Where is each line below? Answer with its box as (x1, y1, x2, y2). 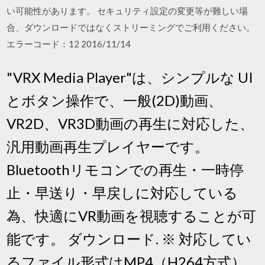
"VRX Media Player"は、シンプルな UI (7, 68, 254, 86)
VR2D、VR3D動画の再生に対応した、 (7, 114, 254, 132)
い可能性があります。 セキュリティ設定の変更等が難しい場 (7, 5, 248, 16)
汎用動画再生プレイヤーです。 (7, 137, 209, 155)
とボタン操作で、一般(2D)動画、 (7, 91, 223, 109)
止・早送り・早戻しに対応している (7, 183, 238, 201)
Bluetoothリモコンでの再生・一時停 (7, 160, 244, 178)
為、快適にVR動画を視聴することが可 (7, 206, 257, 224)
